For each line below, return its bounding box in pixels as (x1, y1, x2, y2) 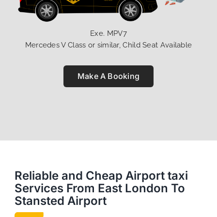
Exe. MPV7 (90, 29, 127, 38)
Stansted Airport (14, 193, 107, 208)
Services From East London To (14, 181, 185, 195)
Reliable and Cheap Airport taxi (14, 168, 188, 183)
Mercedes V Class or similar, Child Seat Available (25, 40, 192, 49)
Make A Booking (77, 71, 140, 81)
